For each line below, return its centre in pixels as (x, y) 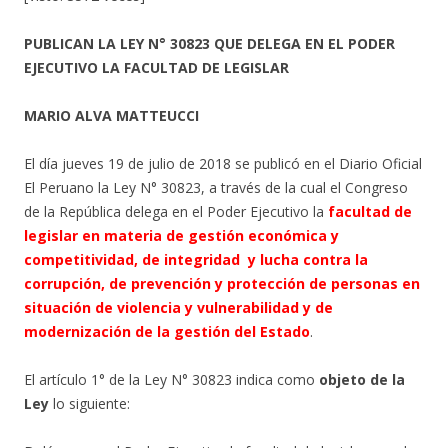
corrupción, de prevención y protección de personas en (222, 283)
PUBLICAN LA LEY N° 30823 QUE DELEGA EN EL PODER (209, 43)
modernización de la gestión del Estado (167, 331)
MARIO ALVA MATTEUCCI (111, 115)
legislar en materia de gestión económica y (181, 235)
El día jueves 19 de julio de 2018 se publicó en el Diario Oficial (223, 163)
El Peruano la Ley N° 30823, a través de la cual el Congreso (216, 187)
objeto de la (362, 379)
